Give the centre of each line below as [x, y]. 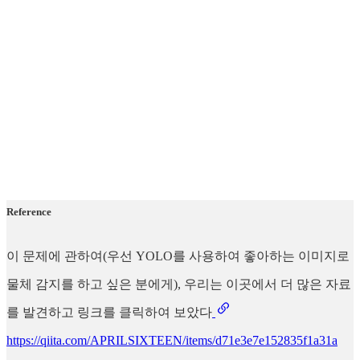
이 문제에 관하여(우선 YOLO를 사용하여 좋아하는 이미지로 [178, 256]
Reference [29, 212]
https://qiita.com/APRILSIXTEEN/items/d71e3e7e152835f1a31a [172, 340]
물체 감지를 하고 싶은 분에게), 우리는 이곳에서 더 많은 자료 [179, 284]
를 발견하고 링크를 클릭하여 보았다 [109, 312]
